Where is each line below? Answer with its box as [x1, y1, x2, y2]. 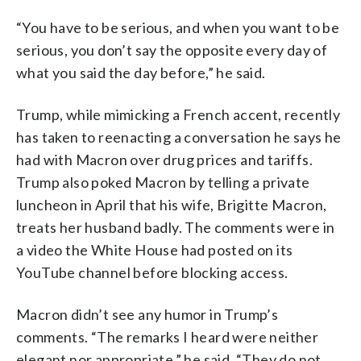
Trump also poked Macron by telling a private [16, 172, 310, 191]
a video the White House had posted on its [16, 240, 293, 259]
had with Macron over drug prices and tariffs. [16, 150, 313, 168]
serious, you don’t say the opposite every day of [16, 40, 328, 59]
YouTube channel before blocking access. [16, 263, 288, 281]
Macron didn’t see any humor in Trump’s [16, 305, 279, 323]
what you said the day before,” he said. [16, 63, 266, 81]
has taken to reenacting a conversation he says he [16, 127, 342, 146]
